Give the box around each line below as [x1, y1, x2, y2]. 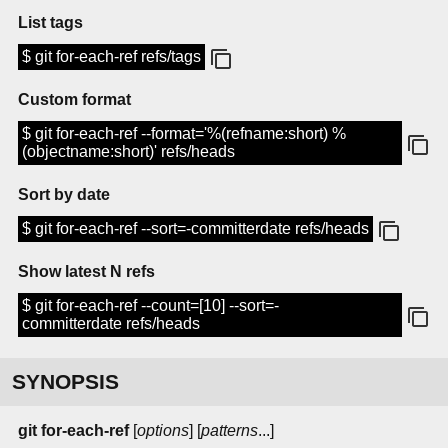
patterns [201, 422, 258, 440]
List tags [18, 14, 83, 32]
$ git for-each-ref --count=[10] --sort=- [22, 297, 279, 315]
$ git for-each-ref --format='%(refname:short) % [22, 125, 346, 143]
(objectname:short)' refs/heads [22, 143, 235, 161]
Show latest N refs [18, 263, 155, 281]
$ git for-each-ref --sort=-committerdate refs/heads [22, 220, 369, 238]
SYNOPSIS [12, 370, 119, 394]
